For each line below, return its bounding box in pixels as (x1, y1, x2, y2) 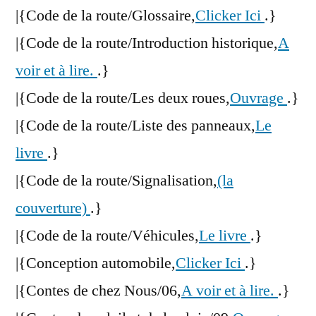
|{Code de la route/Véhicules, (16, 226, 199, 246)
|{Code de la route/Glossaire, (16, 6, 195, 26)
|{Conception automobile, (16, 253, 176, 274)
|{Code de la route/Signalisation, (16, 171, 217, 191)
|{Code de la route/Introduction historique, (16, 33, 278, 54)
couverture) (16, 198, 90, 219)
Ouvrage (230, 88, 287, 109)
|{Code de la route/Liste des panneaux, (16, 116, 255, 136)
